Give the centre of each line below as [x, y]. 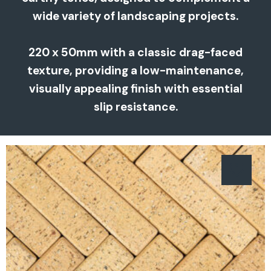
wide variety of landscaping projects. [135, 16]
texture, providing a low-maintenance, [135, 71]
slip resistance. [135, 107]
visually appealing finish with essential [135, 89]
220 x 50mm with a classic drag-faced [135, 53]
